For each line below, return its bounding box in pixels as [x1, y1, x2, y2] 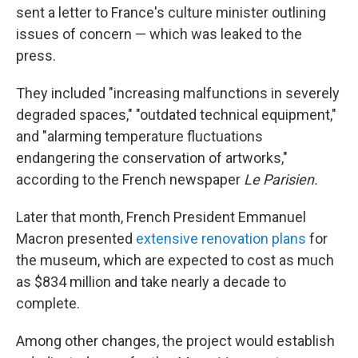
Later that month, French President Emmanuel [16, 209, 306, 225]
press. [16, 47, 56, 64]
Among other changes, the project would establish [16, 332, 335, 349]
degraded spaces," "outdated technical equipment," [16, 106, 336, 123]
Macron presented [16, 230, 136, 247]
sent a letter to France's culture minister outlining [16, 4, 326, 21]
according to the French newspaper [16, 171, 244, 188]
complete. [16, 295, 80, 312]
